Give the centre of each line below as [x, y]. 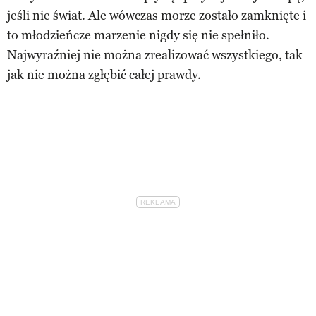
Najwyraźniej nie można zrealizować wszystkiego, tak [155, 55]
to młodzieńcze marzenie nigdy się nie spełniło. [138, 35]
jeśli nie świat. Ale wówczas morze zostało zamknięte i [157, 15]
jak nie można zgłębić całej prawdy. [104, 74]
